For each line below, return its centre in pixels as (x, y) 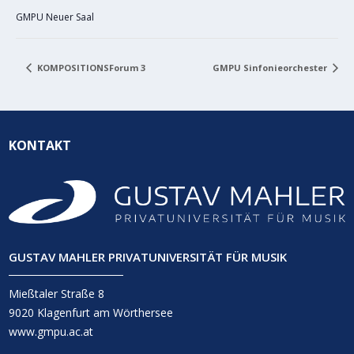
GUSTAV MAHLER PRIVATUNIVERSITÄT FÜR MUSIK (148, 257)
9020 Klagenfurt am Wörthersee (91, 313)
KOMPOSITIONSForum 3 (90, 67)
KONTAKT (40, 146)
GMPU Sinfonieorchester (271, 67)
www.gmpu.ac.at (51, 332)
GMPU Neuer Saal (55, 17)
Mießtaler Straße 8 (57, 294)
